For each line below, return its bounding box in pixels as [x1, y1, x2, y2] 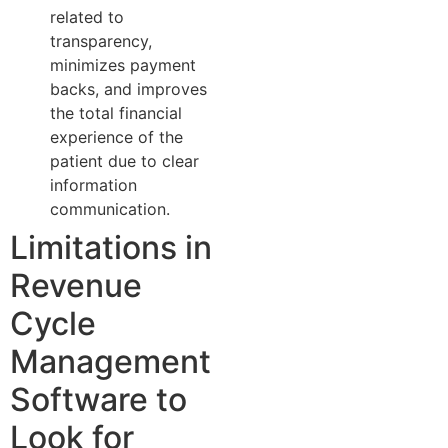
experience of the [50, 127, 183, 148]
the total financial [50, 103, 182, 124]
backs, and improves [50, 79, 207, 100]
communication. [50, 199, 170, 220]
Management [10, 342, 211, 382]
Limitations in [10, 228, 212, 268]
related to [50, 7, 124, 28]
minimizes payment [50, 55, 196, 76]
